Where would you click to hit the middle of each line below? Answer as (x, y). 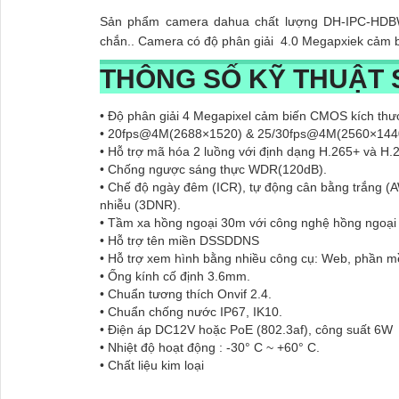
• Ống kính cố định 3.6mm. (175, 277)
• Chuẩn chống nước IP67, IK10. (191, 312)
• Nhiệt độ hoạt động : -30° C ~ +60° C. (210, 348)
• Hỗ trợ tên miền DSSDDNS (179, 241)
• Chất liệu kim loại (152, 366)
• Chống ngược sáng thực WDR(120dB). (213, 170)
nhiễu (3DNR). (140, 205)
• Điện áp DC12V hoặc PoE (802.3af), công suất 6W (246, 330)
